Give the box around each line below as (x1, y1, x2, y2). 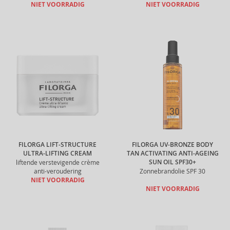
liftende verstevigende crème (15, 159, 100, 166)
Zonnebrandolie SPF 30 (140, 167, 205, 175)
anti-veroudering (33, 167, 82, 175)
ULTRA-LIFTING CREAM (23, 149, 92, 158)
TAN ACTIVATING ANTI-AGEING (126, 149, 219, 158)
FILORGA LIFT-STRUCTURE (18, 141, 97, 149)
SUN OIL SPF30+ (149, 158, 196, 166)
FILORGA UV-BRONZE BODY (132, 141, 213, 149)
